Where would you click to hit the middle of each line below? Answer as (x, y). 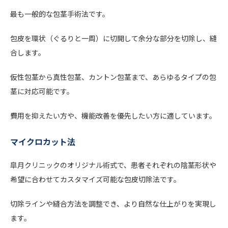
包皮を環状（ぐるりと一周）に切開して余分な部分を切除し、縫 (113, 38)
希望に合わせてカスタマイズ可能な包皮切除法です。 (95, 179)
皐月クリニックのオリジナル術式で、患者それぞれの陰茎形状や (113, 165)
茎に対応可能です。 (42, 91)
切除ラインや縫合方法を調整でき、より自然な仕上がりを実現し (113, 203)
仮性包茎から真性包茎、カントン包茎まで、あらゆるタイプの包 (113, 77)
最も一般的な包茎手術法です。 (60, 13)
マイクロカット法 (43, 141)
